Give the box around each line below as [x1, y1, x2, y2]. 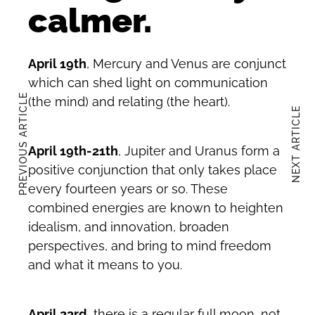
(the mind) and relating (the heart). [28, 94, 230, 110]
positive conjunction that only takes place [28, 162, 277, 178]
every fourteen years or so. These [28, 181, 228, 197]
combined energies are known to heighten [28, 200, 283, 216]
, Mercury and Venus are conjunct [86, 56, 286, 72]
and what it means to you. [28, 257, 182, 273]
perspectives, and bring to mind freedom [28, 238, 271, 254]
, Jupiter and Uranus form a [118, 143, 280, 159]
